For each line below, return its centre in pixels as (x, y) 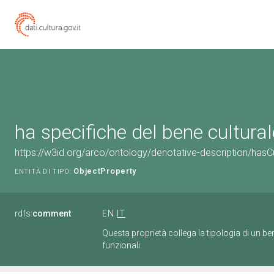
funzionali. (122, 245)
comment (52, 213)
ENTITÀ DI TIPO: (43, 172)
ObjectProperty (105, 171)
